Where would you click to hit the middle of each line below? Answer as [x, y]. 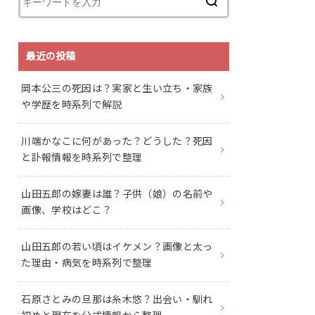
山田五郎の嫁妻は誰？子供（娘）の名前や [117, 194]
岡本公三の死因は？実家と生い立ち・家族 [117, 89]
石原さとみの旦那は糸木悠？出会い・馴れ [117, 300]
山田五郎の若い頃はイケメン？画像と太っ [117, 247]
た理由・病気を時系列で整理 [87, 263]
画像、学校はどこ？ [67, 211]
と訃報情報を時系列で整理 [82, 158]
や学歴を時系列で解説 [72, 105]
